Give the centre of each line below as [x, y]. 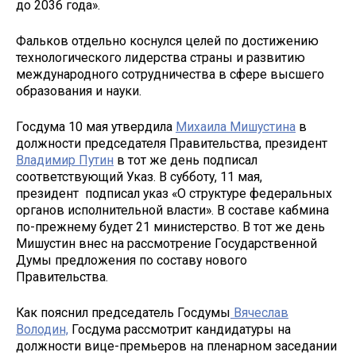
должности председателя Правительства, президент [172, 143]
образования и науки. [79, 91]
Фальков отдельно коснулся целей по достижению [167, 41]
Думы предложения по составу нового [132, 260]
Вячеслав [259, 312]
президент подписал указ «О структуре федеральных [174, 193]
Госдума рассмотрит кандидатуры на [180, 329]
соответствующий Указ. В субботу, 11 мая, [139, 176]
